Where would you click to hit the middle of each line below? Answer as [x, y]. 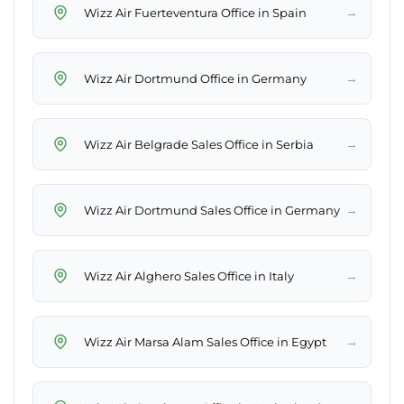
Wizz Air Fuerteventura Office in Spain [195, 12]
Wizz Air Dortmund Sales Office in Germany [212, 210]
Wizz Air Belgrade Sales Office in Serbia [199, 144]
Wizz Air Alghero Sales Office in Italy [189, 275]
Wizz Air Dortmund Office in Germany [195, 78]
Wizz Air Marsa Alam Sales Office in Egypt [205, 341]
